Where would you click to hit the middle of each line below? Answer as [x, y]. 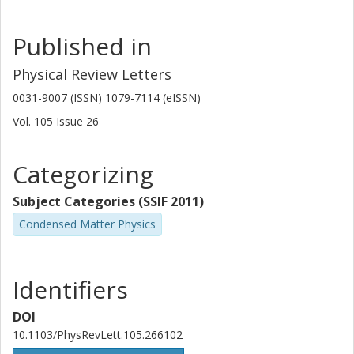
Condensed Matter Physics [87, 224]
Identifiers [70, 289]
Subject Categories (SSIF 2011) [108, 201]
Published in [82, 46]
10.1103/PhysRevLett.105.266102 [98, 334]
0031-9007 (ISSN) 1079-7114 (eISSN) [107, 98]
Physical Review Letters [92, 74]
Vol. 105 [34, 121]
